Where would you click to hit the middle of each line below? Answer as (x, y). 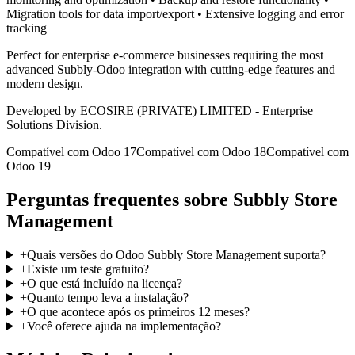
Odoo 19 (29, 166)
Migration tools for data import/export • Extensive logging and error (175, 14)
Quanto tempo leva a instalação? (107, 297)
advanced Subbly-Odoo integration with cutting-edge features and (171, 70)
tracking (27, 29)
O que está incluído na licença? (104, 283)
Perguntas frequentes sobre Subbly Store (172, 199)
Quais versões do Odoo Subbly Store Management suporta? (176, 254)
